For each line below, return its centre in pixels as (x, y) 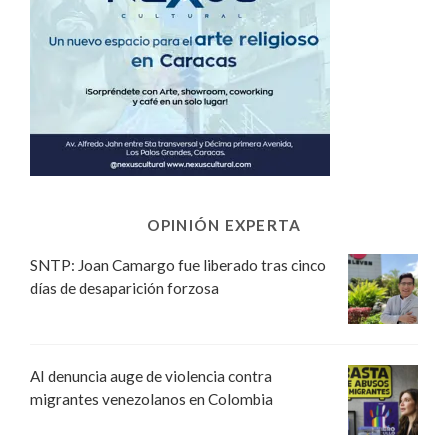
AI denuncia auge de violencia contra (151, 375)
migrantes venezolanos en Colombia (151, 398)
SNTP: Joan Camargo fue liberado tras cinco (178, 264)
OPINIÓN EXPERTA (224, 224)
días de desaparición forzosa (124, 287)
